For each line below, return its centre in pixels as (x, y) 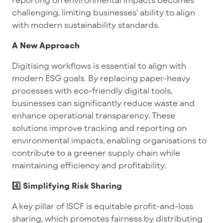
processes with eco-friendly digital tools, (92, 90)
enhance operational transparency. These (94, 115)
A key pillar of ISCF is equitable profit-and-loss (103, 206)
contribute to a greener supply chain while (96, 153)
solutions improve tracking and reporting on (99, 128)
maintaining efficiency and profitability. (89, 165)
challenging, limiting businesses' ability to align (104, 12)
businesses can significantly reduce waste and (103, 103)
